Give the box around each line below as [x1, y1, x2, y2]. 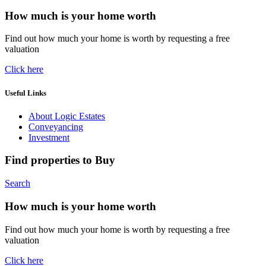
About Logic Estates [28, 110, 105, 121]
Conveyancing [28, 121, 83, 132]
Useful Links [5, 88, 46, 97]
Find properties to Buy [5, 154, 115, 167]
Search [5, 178, 30, 189]
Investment [28, 132, 69, 142]
